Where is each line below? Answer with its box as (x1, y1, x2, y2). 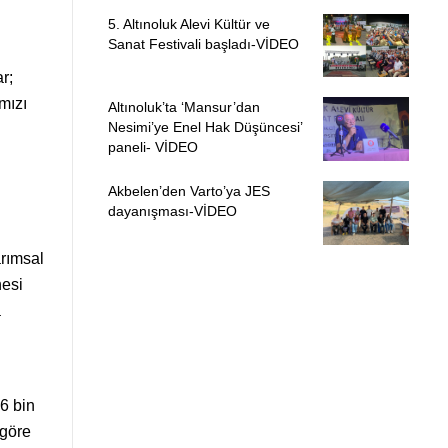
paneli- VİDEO (107, 139, 198, 156)
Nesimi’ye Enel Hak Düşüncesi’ (107, 119, 302, 136)
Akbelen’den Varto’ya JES (107, 182, 270, 199)
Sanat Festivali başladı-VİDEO (107, 35, 299, 52)
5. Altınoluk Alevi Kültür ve (107, 15, 270, 32)
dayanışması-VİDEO (107, 202, 237, 219)
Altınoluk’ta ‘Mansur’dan (107, 99, 260, 116)
